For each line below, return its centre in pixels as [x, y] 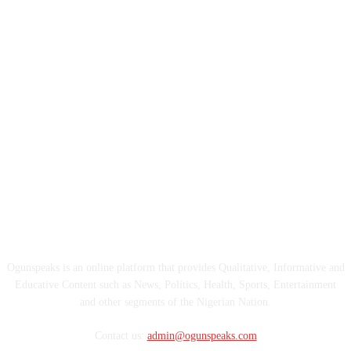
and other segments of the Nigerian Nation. [175, 302]
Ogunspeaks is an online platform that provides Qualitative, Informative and [175, 268]
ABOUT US [175, 228]
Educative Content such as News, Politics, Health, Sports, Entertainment [175, 285]
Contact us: [121, 336]
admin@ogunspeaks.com [202, 336]
